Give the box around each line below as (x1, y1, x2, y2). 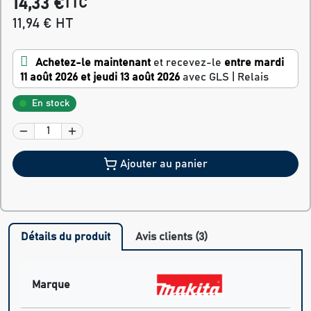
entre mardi (224, 56, 284, 68)
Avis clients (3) (135, 230, 208, 242)
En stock (32, 98, 69, 108)
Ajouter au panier (120, 158, 208, 169)
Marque (32, 278, 70, 290)
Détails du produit (21, 230, 110, 242)
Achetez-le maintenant (35, 56, 151, 68)
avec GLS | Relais (183, 71, 269, 83)
